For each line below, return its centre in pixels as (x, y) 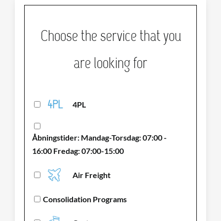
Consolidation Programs (85, 199)
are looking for (110, 63)
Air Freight (92, 175)
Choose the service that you (110, 36)
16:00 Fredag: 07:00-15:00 (78, 151)
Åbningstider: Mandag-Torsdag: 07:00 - (100, 138)
